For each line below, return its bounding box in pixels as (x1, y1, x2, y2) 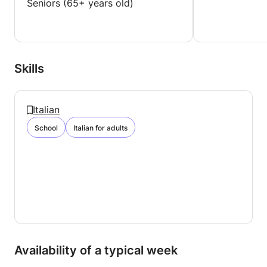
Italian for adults (73, 123, 128, 132)
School (35, 123, 58, 132)
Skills (14, 61, 44, 76)
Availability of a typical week (14, 243, 178, 257)
